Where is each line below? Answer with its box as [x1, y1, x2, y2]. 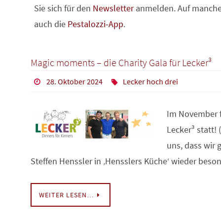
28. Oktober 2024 [46, 76, 103, 86]
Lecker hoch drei [123, 76, 179, 86]
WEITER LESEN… [39, 190, 94, 200]
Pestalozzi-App [68, 18, 123, 30]
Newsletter [93, 2, 134, 14]
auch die [34, 18, 68, 30]
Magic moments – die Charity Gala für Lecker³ [31, 56, 212, 69]
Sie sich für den [34, 2, 93, 14]
